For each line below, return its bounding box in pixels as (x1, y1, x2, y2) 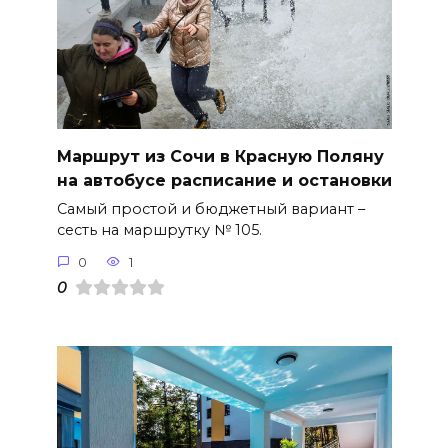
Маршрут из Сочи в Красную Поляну (56, 146, 384, 166)
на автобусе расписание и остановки (56, 170, 392, 190)
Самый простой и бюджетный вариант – (56, 200, 365, 219)
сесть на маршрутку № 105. (56, 221, 262, 240)
